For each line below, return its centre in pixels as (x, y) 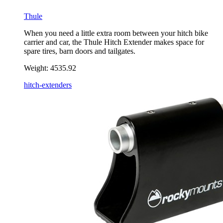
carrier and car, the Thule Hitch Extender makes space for (114, 42)
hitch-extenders (48, 85)
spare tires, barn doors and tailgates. (80, 51)
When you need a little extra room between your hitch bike (116, 33)
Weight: (36, 68)
